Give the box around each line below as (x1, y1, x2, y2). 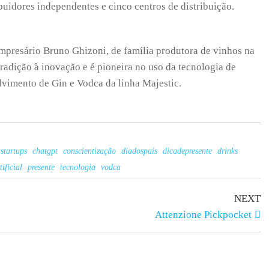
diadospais (121, 147, 158, 156)
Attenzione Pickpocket (155, 209, 252, 220)
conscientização (63, 147, 116, 156)
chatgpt (32, 147, 58, 156)
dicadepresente (163, 147, 213, 156)
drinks (217, 147, 238, 156)
